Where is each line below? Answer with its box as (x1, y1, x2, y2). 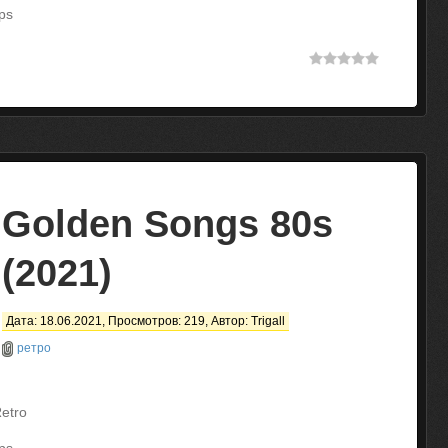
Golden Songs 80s (2, 203, 333, 245)
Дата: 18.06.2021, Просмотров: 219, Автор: (6, 314, 251, 328)
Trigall (251, 314, 285, 328)
